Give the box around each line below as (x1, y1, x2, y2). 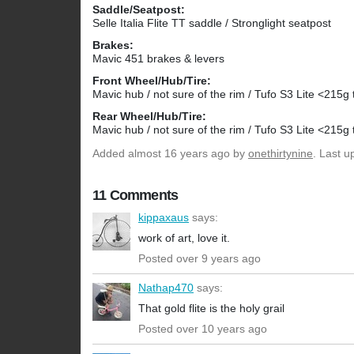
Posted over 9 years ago (138, 252, 261, 265)
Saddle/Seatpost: (92, 3, 185, 17)
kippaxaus (138, 211, 189, 224)
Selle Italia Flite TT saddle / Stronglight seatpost (92, 17, 331, 30)
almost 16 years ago (128, 147, 230, 160)
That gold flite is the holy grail (138, 302, 284, 315)
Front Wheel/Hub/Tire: (92, 74, 211, 88)
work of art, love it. (138, 232, 230, 245)
